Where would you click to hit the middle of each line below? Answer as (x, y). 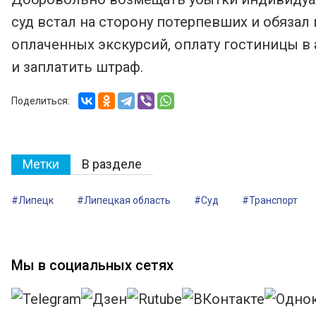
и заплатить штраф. (77, 67)
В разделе (112, 164)
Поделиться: (41, 101)
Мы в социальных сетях (92, 265)
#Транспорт (270, 200)
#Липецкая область (124, 200)
